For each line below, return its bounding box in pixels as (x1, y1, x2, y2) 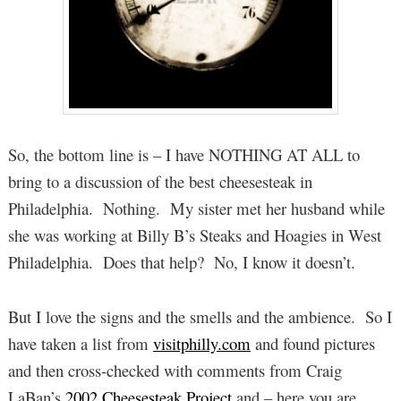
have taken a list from (7, 331, 153, 354)
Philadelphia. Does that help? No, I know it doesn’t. (7, 251, 355, 274)
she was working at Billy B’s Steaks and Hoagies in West (7, 224, 381, 247)
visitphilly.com (152, 331, 251, 354)
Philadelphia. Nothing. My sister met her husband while (7, 197, 385, 220)
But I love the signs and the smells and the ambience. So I (7, 304, 392, 328)
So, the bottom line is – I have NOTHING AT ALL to (7, 143, 360, 166)
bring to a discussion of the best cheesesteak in (7, 170, 312, 193)
